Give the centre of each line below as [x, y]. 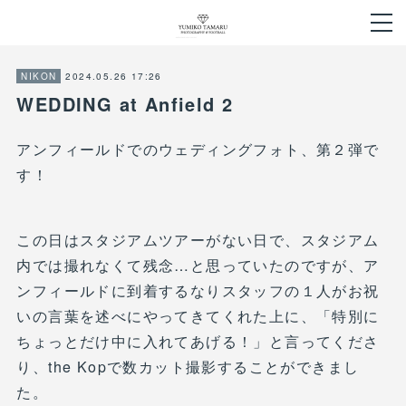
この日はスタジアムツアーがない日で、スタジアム [198, 240]
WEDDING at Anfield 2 [125, 104]
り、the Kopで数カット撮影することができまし [188, 367]
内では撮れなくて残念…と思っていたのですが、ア [198, 265]
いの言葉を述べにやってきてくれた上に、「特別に [198, 316]
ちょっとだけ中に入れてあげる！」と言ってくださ [198, 341]
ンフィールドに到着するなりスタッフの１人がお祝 [198, 290]
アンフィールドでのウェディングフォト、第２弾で [198, 149]
